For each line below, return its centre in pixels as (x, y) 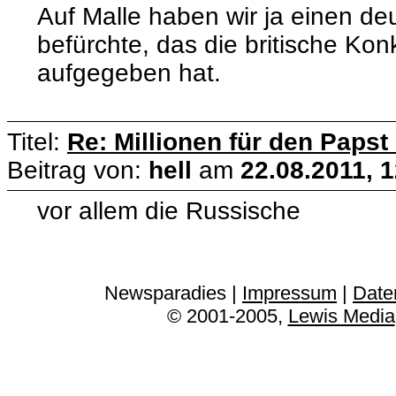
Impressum (289, 293)
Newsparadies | (173, 293)
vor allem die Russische (169, 210)
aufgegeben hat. (129, 72)
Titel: (37, 141)
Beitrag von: (78, 170)
